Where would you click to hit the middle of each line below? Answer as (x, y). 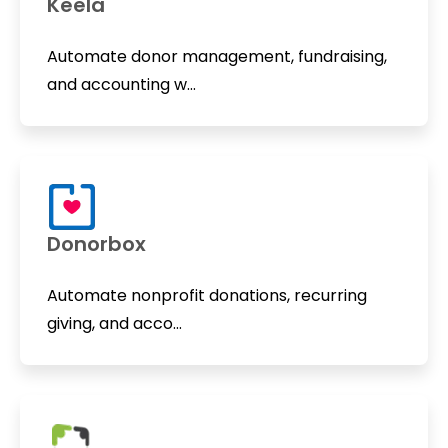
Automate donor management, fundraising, (216, 56)
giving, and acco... (114, 324)
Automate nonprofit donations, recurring (206, 296)
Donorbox (96, 244)
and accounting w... (121, 84)
